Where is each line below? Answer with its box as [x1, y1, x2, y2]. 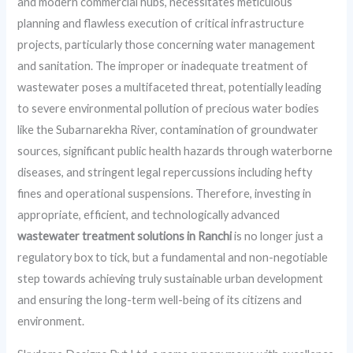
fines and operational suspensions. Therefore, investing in [17, 187, 312, 200]
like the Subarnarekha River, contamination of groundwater [17, 123, 319, 136]
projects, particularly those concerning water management [17, 38, 316, 51]
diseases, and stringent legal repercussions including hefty [17, 165, 313, 179]
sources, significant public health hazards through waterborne [17, 144, 333, 158]
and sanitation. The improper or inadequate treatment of [17, 59, 309, 72]
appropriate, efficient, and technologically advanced [17, 208, 281, 221]
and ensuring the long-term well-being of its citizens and [17, 293, 303, 307]
